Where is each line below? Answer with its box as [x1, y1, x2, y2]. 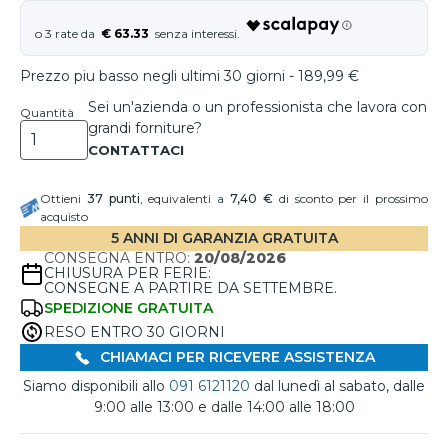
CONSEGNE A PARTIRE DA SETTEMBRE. [44, 279, 337, 297]
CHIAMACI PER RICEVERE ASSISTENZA [95, 348, 375, 366]
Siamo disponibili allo [23, 377, 169, 396]
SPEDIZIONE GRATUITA [44, 298, 213, 317]
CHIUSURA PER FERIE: [44, 264, 211, 282]
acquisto [40, 209, 88, 224]
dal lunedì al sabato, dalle [250, 377, 425, 396]
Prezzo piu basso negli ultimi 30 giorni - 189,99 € [20, 67, 359, 85]
